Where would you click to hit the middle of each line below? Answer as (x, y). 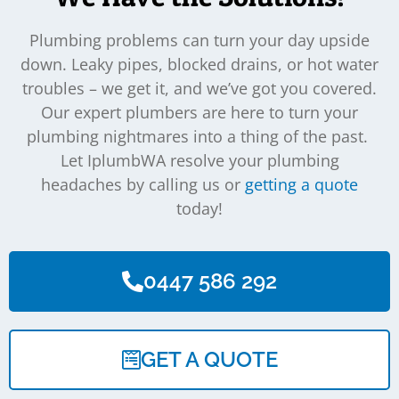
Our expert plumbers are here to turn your (199, 112)
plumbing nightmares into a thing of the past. (199, 136)
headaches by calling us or (143, 184)
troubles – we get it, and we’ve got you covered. (199, 88)
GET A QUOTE (209, 360)
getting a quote (301, 184)
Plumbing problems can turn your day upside (199, 40)
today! (199, 208)
